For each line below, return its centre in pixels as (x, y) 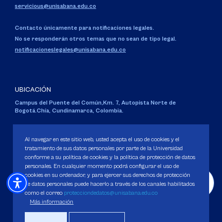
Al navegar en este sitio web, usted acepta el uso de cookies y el (102, 140)
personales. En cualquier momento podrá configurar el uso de (102, 166)
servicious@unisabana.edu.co (55, 6)
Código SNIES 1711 (38, 134)
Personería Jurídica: (41, 139)
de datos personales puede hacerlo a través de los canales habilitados (110, 184)
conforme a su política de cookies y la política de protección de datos (110, 158)
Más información (52, 202)
